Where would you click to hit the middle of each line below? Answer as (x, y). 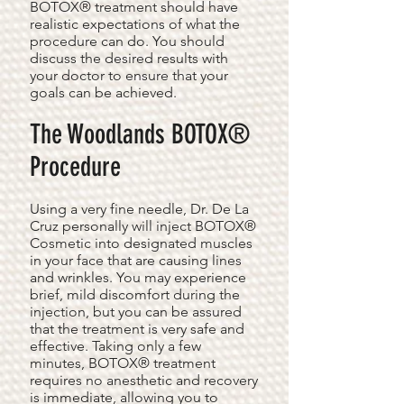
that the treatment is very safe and (137, 329)
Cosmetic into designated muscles (141, 243)
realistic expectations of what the (135, 24)
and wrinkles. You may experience (138, 277)
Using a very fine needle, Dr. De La (139, 209)
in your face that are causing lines (136, 260)
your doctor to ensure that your (129, 75)
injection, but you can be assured (136, 312)
